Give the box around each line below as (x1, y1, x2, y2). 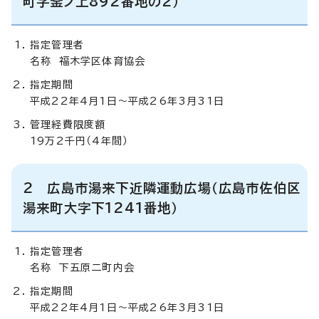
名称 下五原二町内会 (30, 262, 135, 273)
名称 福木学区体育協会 (30, 56, 146, 66)
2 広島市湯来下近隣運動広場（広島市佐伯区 (23, 181, 301, 194)
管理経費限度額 (30, 119, 106, 130)
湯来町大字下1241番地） (23, 201, 179, 214)
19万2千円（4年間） (30, 135, 129, 146)
